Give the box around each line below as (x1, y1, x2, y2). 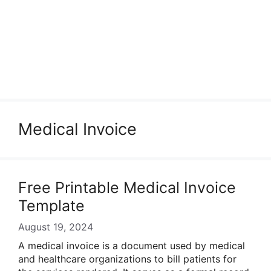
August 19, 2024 (18, 221, 93, 233)
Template (18, 197, 85, 215)
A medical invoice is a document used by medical (18, 240, 245, 252)
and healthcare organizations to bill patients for (18, 253, 237, 265)
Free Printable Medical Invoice (18, 178, 236, 197)
